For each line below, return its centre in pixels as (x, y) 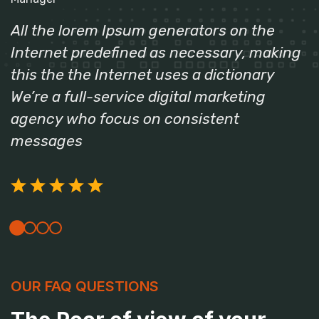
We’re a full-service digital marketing (138, 96)
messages (47, 140)
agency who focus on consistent (125, 118)
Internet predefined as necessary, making (156, 52)
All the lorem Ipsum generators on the (143, 30)
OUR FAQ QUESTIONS (85, 286)
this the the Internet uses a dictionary (142, 74)
